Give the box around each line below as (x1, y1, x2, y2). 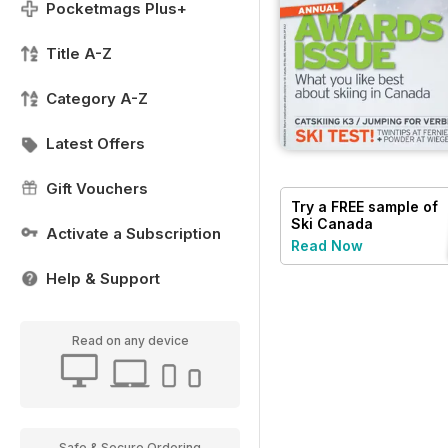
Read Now (291, 237, 363, 255)
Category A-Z (46, 89, 148, 108)
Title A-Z (46, 44, 112, 63)
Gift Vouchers (46, 179, 148, 198)
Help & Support (46, 269, 160, 288)
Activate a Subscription (46, 224, 221, 243)
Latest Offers (46, 134, 145, 153)
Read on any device (71, 333, 189, 348)
